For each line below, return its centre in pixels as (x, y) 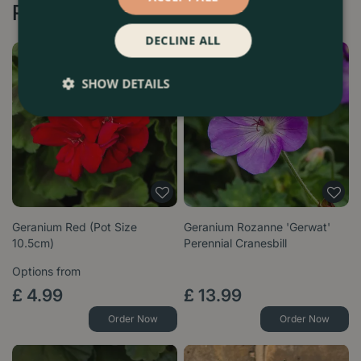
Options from (46, 272)
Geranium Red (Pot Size (75, 227)
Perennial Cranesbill (235, 243)
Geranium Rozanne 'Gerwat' (257, 227)
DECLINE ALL (183, 40)
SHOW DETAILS (126, 83)
